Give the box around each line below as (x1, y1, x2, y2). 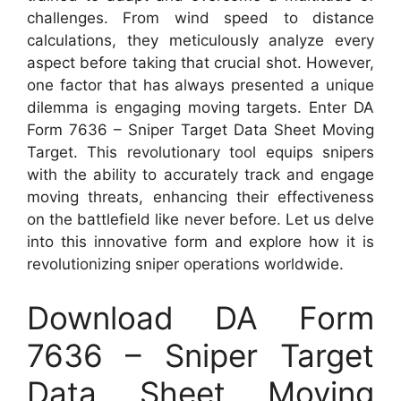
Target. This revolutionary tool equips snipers (27, 143, 374, 162)
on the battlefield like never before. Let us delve (27, 210, 374, 229)
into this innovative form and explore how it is (27, 233, 374, 252)
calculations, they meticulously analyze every (27, 31, 374, 50)
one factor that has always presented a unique (27, 76, 374, 95)
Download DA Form (27, 298, 374, 337)
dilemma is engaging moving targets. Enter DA (27, 98, 374, 117)
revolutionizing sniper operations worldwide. (27, 255, 344, 274)
